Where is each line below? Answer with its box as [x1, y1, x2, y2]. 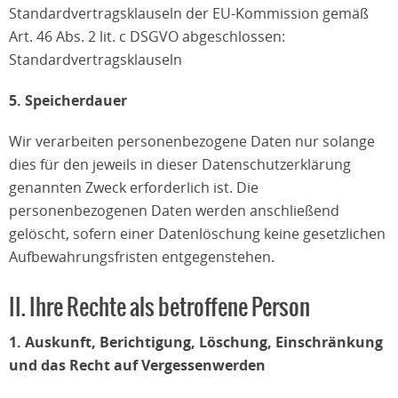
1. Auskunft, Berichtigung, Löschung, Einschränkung [9, 332, 383, 352]
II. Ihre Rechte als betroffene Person [9, 293, 310, 322]
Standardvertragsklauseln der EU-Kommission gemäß [9, 4, 369, 23]
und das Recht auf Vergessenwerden [9, 355, 266, 375]
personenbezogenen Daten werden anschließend [9, 201, 339, 220]
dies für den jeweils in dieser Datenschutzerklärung [9, 155, 351, 174]
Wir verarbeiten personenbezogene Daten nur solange [9, 131, 375, 151]
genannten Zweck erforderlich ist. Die [9, 178, 259, 197]
